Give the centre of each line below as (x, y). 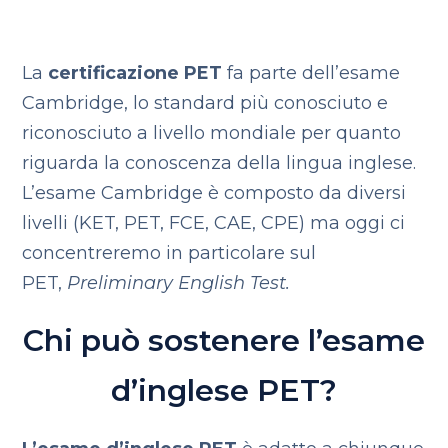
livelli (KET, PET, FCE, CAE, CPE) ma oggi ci (214, 223)
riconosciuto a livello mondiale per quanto (212, 133)
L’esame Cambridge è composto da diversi (214, 193)
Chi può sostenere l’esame (224, 340)
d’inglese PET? (224, 390)
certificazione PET (135, 73)
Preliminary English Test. (179, 283)
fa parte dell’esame (311, 73)
